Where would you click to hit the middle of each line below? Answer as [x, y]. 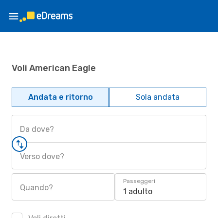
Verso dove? [42, 156]
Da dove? [37, 129]
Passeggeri [139, 181]
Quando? [36, 188]
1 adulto [138, 191]
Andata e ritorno [60, 97]
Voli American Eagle [54, 68]
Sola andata [158, 97]
